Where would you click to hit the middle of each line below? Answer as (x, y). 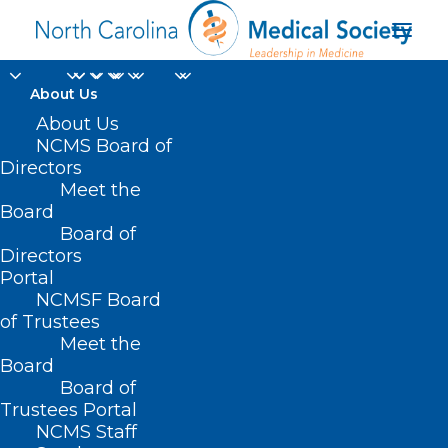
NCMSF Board (98, 300)
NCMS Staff (86, 432)
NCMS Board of (104, 146)
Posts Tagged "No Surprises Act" (171, 421)
